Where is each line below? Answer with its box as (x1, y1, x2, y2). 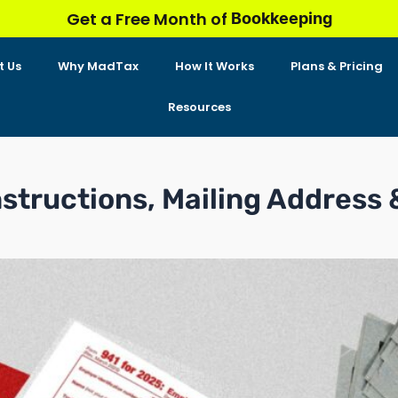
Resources (167, 99, 231, 115)
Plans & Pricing (290, 58, 383, 75)
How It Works (174, 58, 254, 75)
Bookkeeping (230, 4, 332, 34)
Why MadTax (57, 58, 139, 75)
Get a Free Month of (66, 8, 231, 30)
